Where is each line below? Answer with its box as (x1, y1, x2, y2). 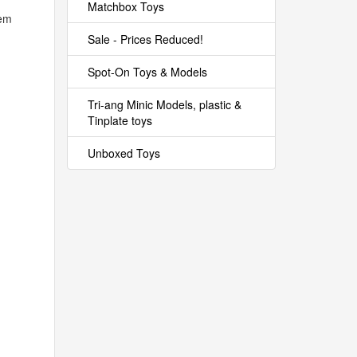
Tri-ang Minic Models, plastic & (87, 96, 241, 112)
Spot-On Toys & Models (87, 64, 207, 80)
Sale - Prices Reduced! (87, 31, 203, 47)
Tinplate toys (87, 112, 152, 128)
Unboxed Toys (87, 145, 160, 161)
